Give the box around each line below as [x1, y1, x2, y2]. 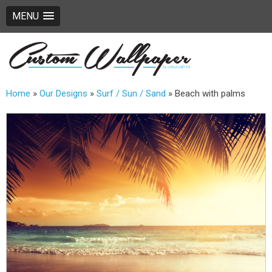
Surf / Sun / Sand [97, 87, 166, 99]
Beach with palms [175, 87, 245, 99]
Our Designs [39, 87, 87, 99]
